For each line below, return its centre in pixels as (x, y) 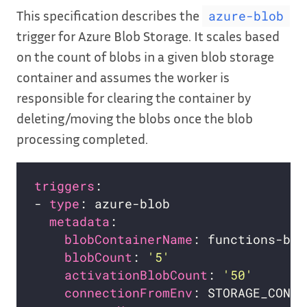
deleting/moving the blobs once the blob (135, 118)
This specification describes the (109, 15)
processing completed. (82, 138)
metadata (80, 221)
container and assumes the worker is (123, 76)
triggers (65, 186)
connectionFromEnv (129, 293)
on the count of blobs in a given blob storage (145, 56)
